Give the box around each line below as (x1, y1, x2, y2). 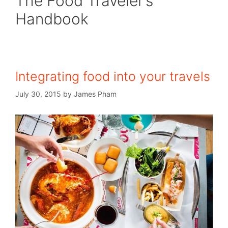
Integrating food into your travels (15, 69, 210, 84)
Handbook (15, 10, 89, 28)
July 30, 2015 (15, 90, 61, 98)
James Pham (74, 90, 117, 98)
